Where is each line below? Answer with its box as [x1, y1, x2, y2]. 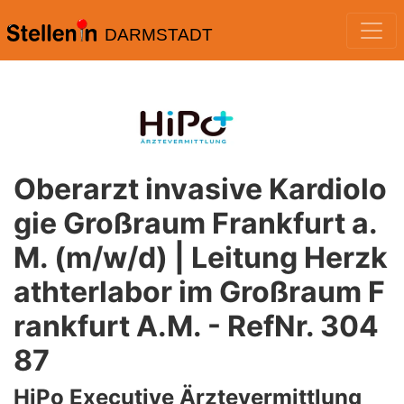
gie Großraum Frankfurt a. [14, 206, 378, 241]
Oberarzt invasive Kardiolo [14, 171, 387, 207]
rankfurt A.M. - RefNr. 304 [14, 308, 379, 344]
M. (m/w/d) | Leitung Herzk [14, 240, 388, 275]
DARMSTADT [104, 25, 213, 44]
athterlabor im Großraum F [14, 274, 385, 309]
